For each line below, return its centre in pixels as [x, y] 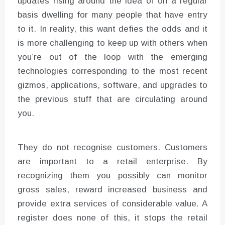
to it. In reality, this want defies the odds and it [113, 29]
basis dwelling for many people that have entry [113, 15]
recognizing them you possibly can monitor [113, 175]
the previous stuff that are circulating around [113, 99]
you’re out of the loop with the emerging [113, 57]
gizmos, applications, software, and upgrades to [113, 85]
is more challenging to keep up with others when [113, 43]
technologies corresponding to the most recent [113, 71]
